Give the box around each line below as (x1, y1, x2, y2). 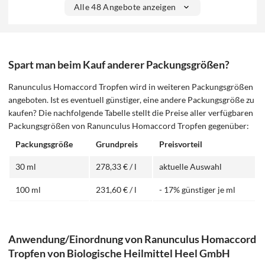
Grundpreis (96, 139, 138, 150)
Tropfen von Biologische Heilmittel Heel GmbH (8, 247, 231, 260)
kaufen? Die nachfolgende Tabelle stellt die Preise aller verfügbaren (8, 108, 254, 118)
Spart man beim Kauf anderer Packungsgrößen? (8, 57, 230, 71)
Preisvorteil (159, 139, 203, 150)
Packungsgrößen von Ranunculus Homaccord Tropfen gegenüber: (8, 121, 250, 131)
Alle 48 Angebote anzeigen (73, 2, 176, 12)
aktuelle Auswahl (159, 161, 222, 172)
